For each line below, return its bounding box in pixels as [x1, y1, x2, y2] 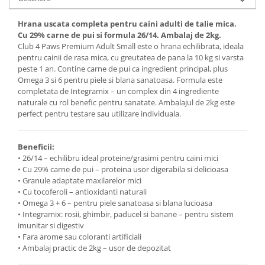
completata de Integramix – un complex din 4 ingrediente [18, 85, 219, 96]
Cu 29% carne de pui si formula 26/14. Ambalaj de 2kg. [18, 29, 221, 40]
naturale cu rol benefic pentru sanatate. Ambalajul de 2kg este [18, 96, 235, 108]
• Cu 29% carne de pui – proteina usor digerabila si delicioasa [18, 163, 228, 174]
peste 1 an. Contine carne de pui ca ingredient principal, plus [18, 63, 228, 74]
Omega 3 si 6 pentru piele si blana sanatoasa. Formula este [18, 74, 222, 85]
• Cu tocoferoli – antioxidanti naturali [18, 186, 147, 197]
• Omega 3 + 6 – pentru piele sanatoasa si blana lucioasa [18, 197, 212, 208]
